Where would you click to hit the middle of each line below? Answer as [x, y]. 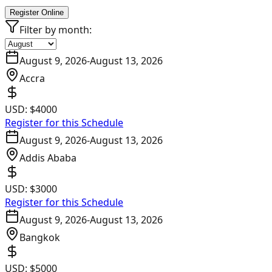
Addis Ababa [48, 158]
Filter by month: [56, 30]
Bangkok [40, 238]
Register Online [37, 13]
